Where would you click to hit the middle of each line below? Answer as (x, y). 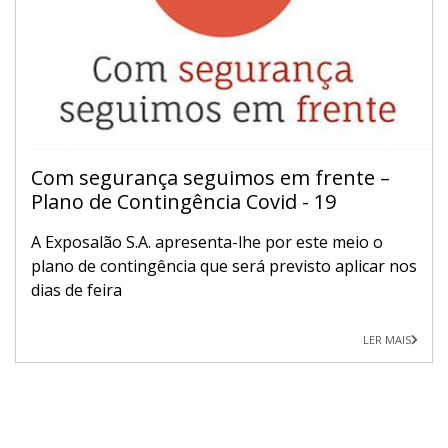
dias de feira (76, 289)
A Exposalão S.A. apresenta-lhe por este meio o (207, 241)
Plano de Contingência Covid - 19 (183, 201)
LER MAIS (387, 339)
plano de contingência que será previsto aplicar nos (224, 265)
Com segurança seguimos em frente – (210, 177)
